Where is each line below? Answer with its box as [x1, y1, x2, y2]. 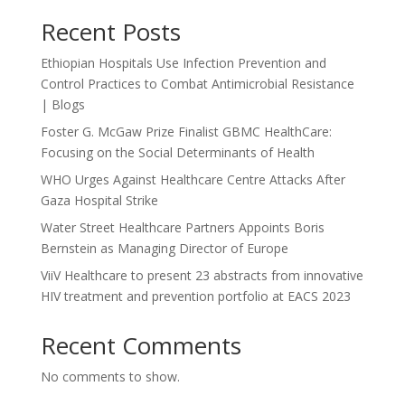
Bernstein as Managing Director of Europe [40, 240, 288, 257]
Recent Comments [40, 329, 241, 362]
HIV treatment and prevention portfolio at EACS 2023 [40, 287, 351, 305]
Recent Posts [40, 15, 181, 48]
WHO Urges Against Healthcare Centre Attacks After [40, 171, 345, 188]
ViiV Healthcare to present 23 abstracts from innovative [40, 267, 363, 284]
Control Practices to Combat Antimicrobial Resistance [40, 75, 354, 92]
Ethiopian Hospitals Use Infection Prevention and [40, 54, 326, 71]
